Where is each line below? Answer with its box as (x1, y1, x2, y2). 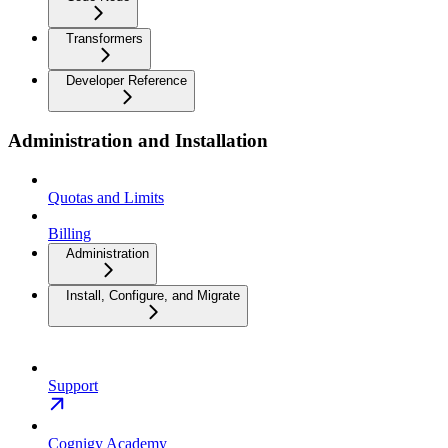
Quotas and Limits (48, 188, 164, 206)
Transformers (66, 30, 143, 46)
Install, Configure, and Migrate (66, 287, 240, 303)
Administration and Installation (8, 130, 268, 152)
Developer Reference (66, 72, 187, 88)
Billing (48, 224, 91, 242)
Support (48, 376, 98, 394)
